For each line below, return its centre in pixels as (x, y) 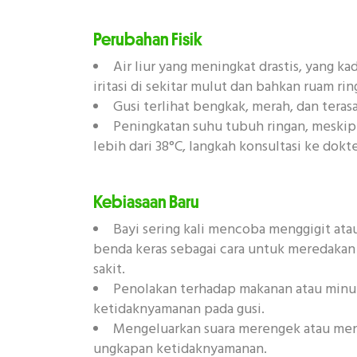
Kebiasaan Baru (146, 201)
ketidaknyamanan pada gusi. (179, 309)
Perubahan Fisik (148, 39)
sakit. (109, 269)
